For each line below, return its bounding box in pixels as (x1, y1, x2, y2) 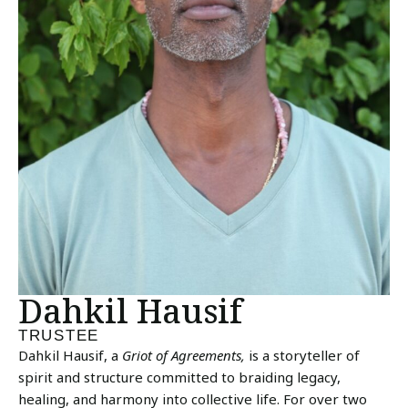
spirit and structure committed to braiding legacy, (18, 367, 341, 386)
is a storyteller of (245, 345, 360, 364)
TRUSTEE (18, 326, 99, 344)
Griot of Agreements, (122, 345, 245, 364)
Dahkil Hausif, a (18, 345, 122, 364)
